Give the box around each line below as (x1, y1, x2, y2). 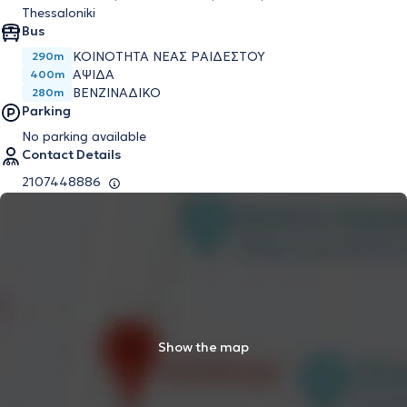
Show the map (158, 339, 249, 356)
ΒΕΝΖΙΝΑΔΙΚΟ (73, 84, 161, 102)
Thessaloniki (22, 5, 95, 22)
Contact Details (22, 146, 121, 164)
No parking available (22, 128, 146, 145)
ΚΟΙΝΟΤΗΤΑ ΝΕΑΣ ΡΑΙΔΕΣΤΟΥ (73, 48, 265, 65)
